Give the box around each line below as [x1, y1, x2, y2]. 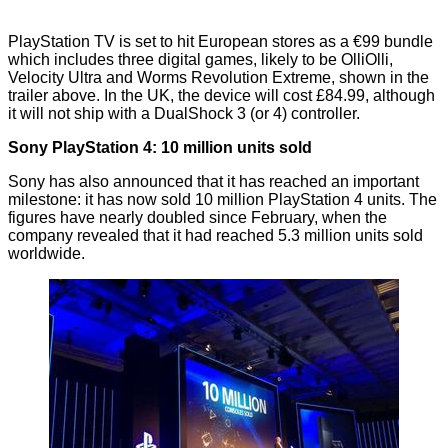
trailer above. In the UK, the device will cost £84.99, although [8, 86, 435, 104]
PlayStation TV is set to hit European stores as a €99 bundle [8, 32, 433, 50]
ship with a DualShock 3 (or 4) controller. [70, 104, 360, 122]
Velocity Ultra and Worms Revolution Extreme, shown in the [8, 68, 429, 86]
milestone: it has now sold [8, 190, 195, 208]
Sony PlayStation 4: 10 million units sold [8, 138, 312, 156]
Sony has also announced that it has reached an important [8, 172, 419, 190]
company [8, 226, 77, 244]
